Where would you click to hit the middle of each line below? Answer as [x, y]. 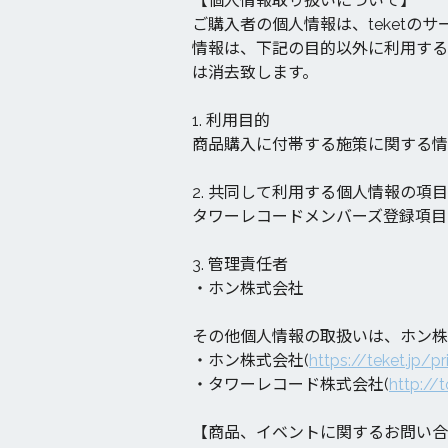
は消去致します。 [255, 72]
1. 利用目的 [231, 120]
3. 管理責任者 [240, 264]
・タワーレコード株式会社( [290, 384]
